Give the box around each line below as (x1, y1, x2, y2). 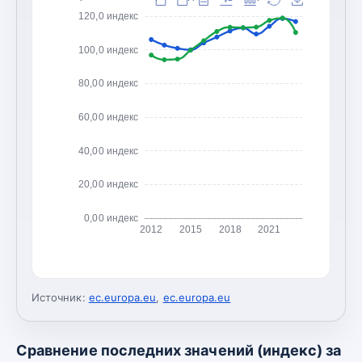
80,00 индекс (78, 78, 139, 90)
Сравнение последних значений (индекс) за (16, 341, 342, 359)
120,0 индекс (78, 10, 139, 22)
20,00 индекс (78, 179, 139, 191)
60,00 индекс (78, 111, 139, 123)
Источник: (32, 290, 86, 304)
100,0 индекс (78, 44, 139, 56)
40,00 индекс (78, 145, 139, 157)
